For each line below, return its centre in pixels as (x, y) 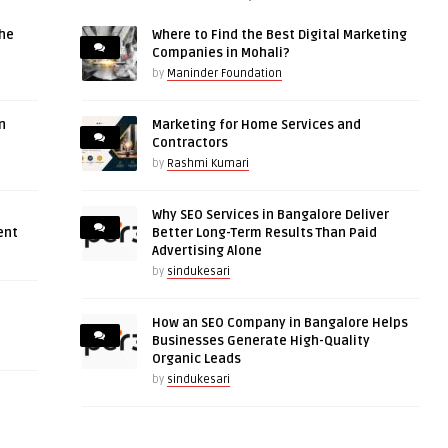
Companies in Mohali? (220, 53)
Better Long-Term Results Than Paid (264, 233)
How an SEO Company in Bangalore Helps (279, 323)
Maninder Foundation (224, 73)
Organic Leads (196, 359)
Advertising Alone (206, 251)
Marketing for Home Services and (256, 125)
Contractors (189, 143)
